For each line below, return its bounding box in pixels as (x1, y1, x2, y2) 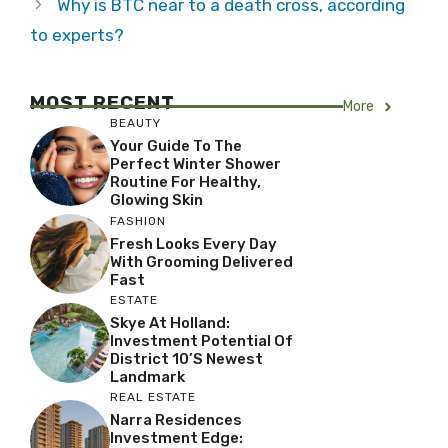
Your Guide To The (110, 137, 242, 155)
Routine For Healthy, (110, 173, 261, 191)
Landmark (110, 368, 185, 386)
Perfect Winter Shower (110, 155, 281, 173)
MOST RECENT (30, 91, 175, 114)
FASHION (110, 213, 166, 228)
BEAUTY (110, 116, 161, 130)
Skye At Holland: (110, 314, 230, 332)
